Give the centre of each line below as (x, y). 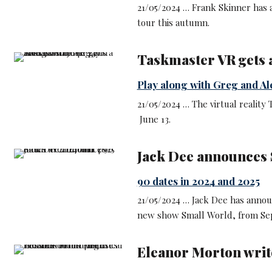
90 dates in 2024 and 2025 (198, 181)
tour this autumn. (173, 23)
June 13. (154, 119)
